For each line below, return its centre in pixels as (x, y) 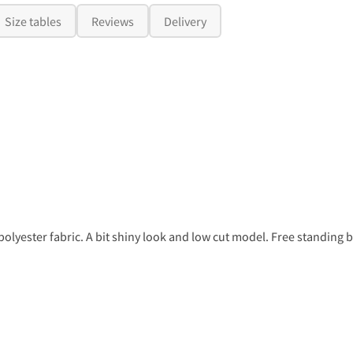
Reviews (112, 21)
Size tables (33, 21)
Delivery (186, 21)
